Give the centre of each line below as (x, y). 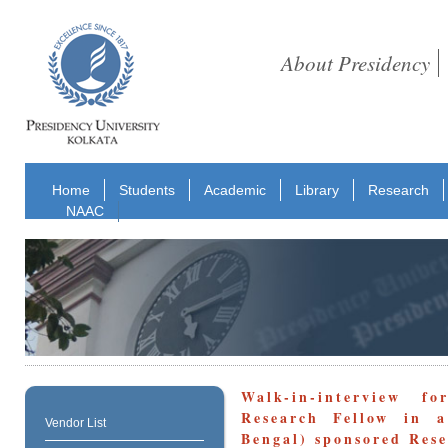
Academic (235, 189)
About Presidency (355, 63)
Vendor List (75, 423)
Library (317, 189)
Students (147, 189)
